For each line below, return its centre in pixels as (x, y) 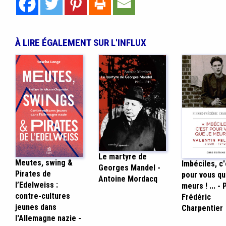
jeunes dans (36, 207)
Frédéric (196, 197)
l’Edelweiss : (36, 185)
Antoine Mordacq (128, 179)
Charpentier (203, 208)
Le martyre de (122, 157)
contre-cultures (42, 196)
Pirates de (33, 174)
